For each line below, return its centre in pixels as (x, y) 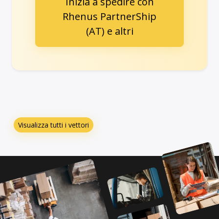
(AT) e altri (109, 31)
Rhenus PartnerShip (109, 16)
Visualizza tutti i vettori (54, 125)
